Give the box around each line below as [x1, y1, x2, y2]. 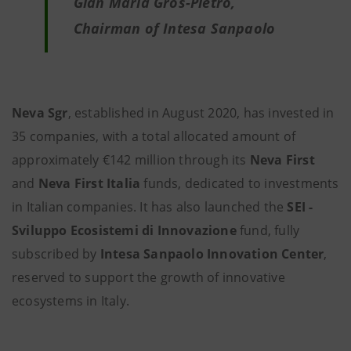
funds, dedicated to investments [140, 175, 339, 192]
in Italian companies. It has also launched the [12, 198, 288, 215]
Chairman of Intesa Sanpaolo [73, 19, 276, 38]
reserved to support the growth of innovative [12, 269, 285, 286]
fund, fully [236, 222, 300, 239]
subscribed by [12, 245, 100, 262]
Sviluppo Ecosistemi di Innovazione [12, 222, 237, 239]
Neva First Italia [38, 175, 141, 192]
